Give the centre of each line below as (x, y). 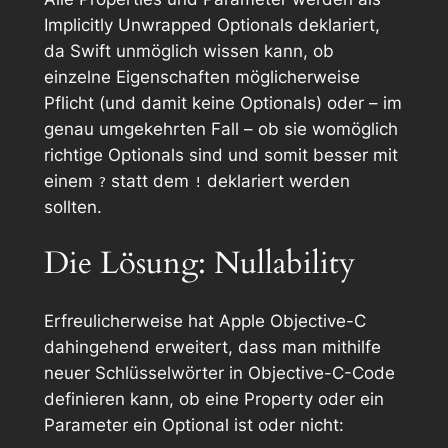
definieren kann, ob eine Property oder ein (213, 398)
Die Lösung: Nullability (199, 263)
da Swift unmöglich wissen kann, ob (188, 50)
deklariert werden (275, 180)
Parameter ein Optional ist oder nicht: (193, 424)
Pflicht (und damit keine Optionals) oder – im (222, 102)
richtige (73, 154)
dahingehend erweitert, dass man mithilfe (212, 346)
